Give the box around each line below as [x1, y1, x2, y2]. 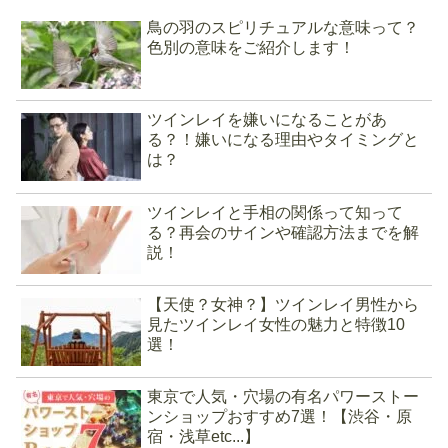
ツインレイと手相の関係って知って [147, 203, 404, 221]
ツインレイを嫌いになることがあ [147, 111, 388, 129]
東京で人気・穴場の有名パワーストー [147, 388, 420, 406]
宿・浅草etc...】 [147, 428, 261, 446]
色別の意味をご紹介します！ [147, 38, 356, 56]
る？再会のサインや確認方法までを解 [147, 223, 420, 241]
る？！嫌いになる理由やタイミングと [147, 131, 420, 149]
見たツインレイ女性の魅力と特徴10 [147, 316, 406, 334]
